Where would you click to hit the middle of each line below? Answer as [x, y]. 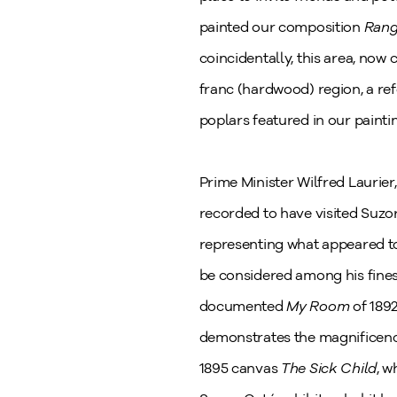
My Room [319, 306]
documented [243, 306]
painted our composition [281, 27]
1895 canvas [240, 368]
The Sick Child [329, 368]
